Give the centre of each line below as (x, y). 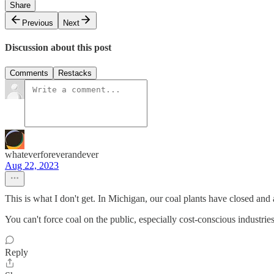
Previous (38, 23)
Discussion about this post (58, 48)
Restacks (75, 73)
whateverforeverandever (52, 154)
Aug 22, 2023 (32, 165)
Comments (29, 73)
